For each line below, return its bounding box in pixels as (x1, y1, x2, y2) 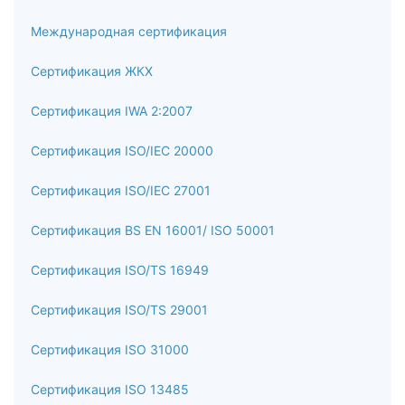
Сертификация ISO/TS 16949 (31, 262, 209, 278)
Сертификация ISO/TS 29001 (31, 302, 208, 317)
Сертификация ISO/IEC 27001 (31, 183, 211, 198)
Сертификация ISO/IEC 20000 (31, 143, 213, 158)
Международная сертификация (31, 24, 227, 39)
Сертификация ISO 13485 (31, 381, 189, 397)
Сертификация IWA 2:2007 (31, 103, 193, 118)
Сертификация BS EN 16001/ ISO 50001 (31, 222, 275, 238)
